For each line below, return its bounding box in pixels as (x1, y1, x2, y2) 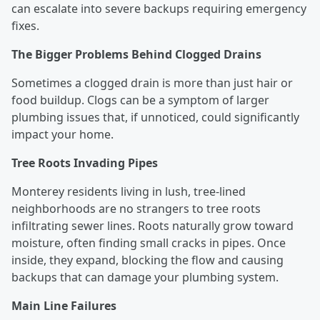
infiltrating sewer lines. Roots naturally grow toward (11, 218, 294, 234)
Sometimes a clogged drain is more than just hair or (11, 75, 293, 91)
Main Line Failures (11, 298, 119, 314)
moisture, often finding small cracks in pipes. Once (11, 235, 286, 251)
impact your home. (11, 126, 116, 143)
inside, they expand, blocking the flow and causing (11, 252, 284, 269)
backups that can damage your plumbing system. (11, 269, 281, 286)
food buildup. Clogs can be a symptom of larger (11, 92, 269, 109)
